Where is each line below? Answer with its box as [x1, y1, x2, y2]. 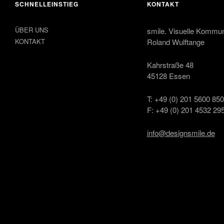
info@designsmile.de [146, 127, 215, 138]
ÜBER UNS [15, 25, 48, 35]
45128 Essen [146, 70, 190, 81]
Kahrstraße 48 [146, 59, 193, 70]
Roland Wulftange [146, 36, 204, 47]
